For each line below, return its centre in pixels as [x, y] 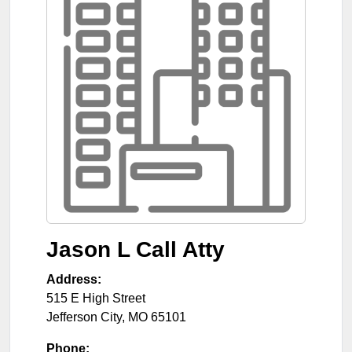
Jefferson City [84, 317]
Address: [74, 279]
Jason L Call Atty [136, 249]
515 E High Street [96, 298]
